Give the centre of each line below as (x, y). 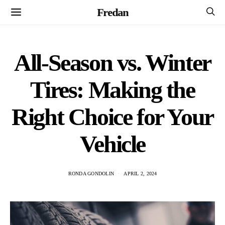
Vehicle (113, 144)
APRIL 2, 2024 (140, 174)
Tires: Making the (113, 90)
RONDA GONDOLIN (91, 174)
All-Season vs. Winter (113, 63)
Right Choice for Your (113, 117)
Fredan (113, 12)
